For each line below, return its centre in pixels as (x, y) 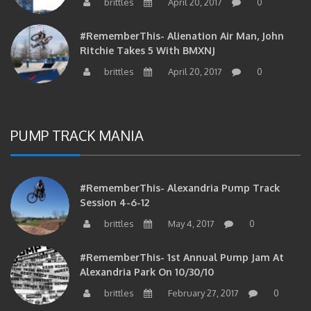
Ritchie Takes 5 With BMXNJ (148, 39)
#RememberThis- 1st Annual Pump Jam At (182, 246)
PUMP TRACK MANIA (77, 124)
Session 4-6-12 (115, 191)
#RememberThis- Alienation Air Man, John (182, 24)
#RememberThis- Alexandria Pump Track (180, 176)
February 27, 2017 (202, 281)
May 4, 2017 (190, 212)
